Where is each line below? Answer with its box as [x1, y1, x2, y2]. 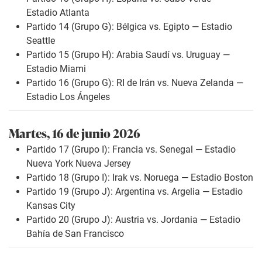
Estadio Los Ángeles [26, 91, 110, 102]
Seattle [26, 35, 55, 46]
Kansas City [26, 199, 75, 211]
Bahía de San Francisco [26, 227, 124, 239]
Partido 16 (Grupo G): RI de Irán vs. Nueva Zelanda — [26, 77, 243, 88]
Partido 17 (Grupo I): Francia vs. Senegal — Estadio [26, 143, 236, 155]
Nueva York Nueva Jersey [26, 157, 131, 169]
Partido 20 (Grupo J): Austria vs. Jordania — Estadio [26, 213, 240, 225]
